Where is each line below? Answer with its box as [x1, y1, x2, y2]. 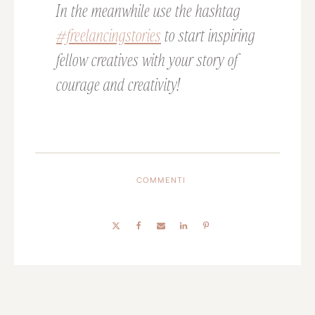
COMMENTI [136, 176, 186, 185]
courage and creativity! [56, 73, 180, 94]
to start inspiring [161, 24, 255, 45]
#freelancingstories [56, 24, 161, 45]
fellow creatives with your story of [56, 49, 238, 70]
